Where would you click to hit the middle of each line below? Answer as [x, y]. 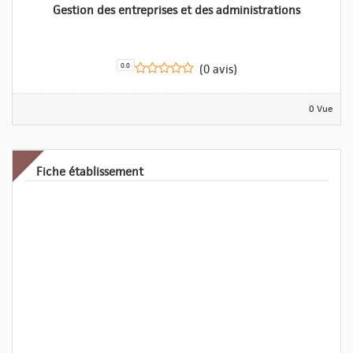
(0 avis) [218, 70]
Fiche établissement [90, 172]
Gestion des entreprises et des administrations [176, 11]
